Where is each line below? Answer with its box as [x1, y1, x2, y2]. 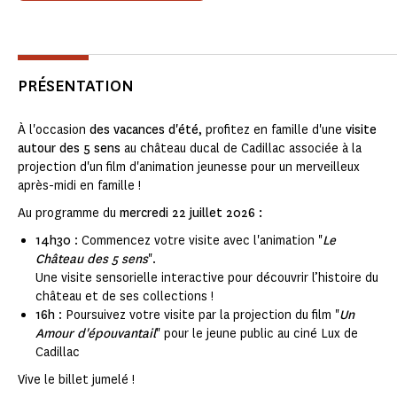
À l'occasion [18, 121, 90, 139]
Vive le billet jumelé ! [18, 371, 135, 389]
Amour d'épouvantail [35, 325, 156, 343]
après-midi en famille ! [18, 177, 141, 195]
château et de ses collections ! [35, 288, 214, 306]
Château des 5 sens [35, 251, 148, 269]
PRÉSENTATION [18, 75, 134, 97]
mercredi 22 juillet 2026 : [120, 205, 262, 222]
